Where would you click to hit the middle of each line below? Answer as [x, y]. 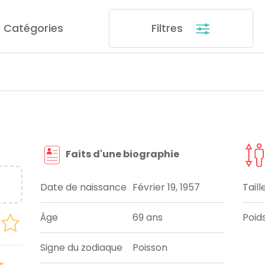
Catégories [33, 28]
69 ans [148, 218]
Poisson [150, 248]
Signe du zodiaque [82, 248]
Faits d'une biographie [122, 154]
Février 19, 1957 [166, 188]
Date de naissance [84, 188]
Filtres [168, 28]
